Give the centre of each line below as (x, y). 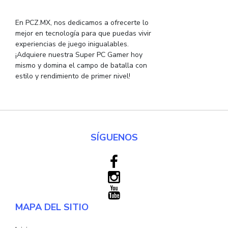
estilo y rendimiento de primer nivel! (73, 76)
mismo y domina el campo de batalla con (81, 66)
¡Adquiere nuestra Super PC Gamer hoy (79, 55)
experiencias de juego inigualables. (72, 44)
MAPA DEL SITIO (52, 207)
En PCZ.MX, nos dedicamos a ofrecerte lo (82, 23)
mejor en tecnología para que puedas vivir (83, 34)
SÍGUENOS (114, 138)
